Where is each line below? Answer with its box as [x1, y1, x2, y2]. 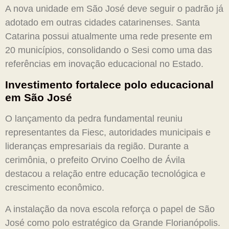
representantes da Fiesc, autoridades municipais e [5, 127, 211, 138]
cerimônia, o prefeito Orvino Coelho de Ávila [5, 155, 185, 166]
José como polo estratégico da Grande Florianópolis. [5, 217, 220, 228]
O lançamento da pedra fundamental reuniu [5, 113, 182, 124]
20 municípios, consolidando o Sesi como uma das [5, 44, 212, 55]
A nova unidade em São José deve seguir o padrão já [5, 3, 223, 14]
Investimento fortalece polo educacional [5, 79, 214, 91]
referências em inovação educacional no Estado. [5, 58, 203, 69]
